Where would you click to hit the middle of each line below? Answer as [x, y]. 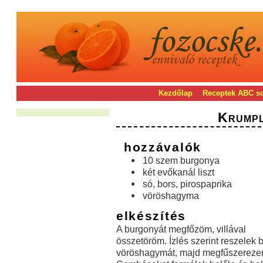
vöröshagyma [171, 196]
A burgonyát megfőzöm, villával [181, 229]
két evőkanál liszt [178, 172]
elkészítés [151, 216]
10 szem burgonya [181, 161]
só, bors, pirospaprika [187, 184]
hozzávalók [162, 147]
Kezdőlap [175, 93]
